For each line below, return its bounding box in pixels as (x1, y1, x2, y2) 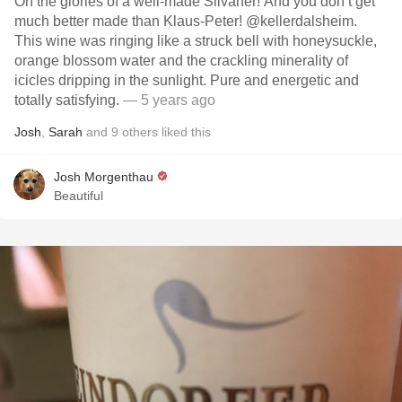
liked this (158, 125, 211, 139)
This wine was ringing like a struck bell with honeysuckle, (14, 33, 377, 48)
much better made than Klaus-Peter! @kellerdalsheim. (14, 13, 357, 29)
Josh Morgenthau (54, 170, 153, 184)
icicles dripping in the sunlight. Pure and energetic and (14, 73, 359, 88)
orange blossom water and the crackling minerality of (14, 53, 348, 68)
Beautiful (54, 188, 103, 203)
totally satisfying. (14, 92, 119, 108)
